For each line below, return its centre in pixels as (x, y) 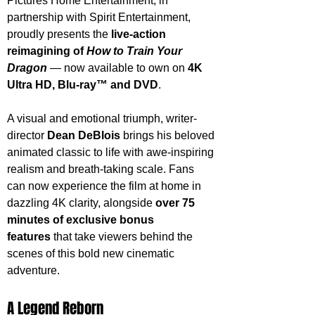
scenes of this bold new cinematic (92, 254)
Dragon (27, 68)
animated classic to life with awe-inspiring (112, 153)
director (27, 136)
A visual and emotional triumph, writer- (102, 119)
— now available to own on (117, 68)
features (29, 237)
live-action (140, 34)
